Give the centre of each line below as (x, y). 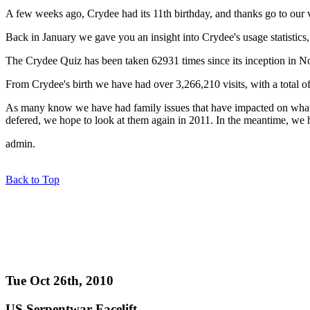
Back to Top (33, 179)
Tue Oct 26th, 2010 (60, 281)
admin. (20, 143)
